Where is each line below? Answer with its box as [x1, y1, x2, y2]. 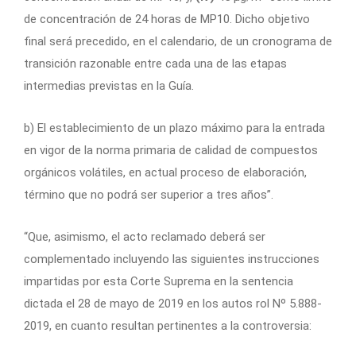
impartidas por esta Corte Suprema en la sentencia [24, 274, 293, 289]
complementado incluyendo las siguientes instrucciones [24, 252, 319, 267]
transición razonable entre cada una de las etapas [24, 56, 287, 72]
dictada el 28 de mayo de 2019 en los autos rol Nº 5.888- [24, 296, 322, 311]
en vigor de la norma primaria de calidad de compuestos [24, 143, 318, 158]
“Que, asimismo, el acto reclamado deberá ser [24, 230, 265, 245]
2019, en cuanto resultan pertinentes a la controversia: [24, 319, 311, 334]
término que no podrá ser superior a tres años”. [24, 188, 273, 203]
